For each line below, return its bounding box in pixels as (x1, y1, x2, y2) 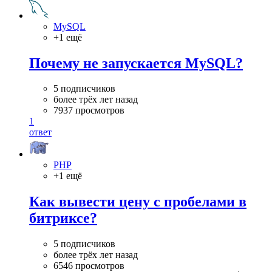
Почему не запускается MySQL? (29, 55, 243, 71)
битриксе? (29, 210, 97, 226)
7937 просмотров (53, 105, 124, 116)
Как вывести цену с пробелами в (29, 194, 246, 210)
